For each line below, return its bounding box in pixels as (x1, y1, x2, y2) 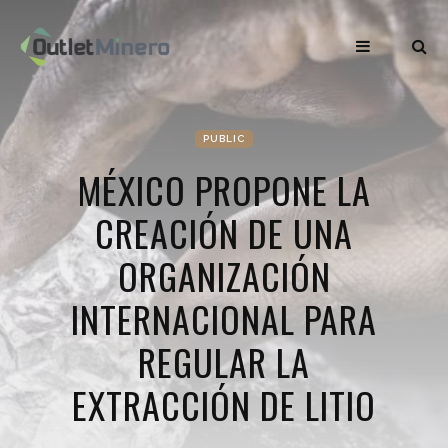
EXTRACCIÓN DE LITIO (72, 378, 376, 431)
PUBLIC (203, 133, 245, 144)
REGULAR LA (138, 335, 310, 388)
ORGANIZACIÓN (117, 249, 331, 302)
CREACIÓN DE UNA (95, 206, 353, 259)
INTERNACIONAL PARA (71, 292, 377, 345)
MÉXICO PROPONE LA (77, 163, 371, 216)
